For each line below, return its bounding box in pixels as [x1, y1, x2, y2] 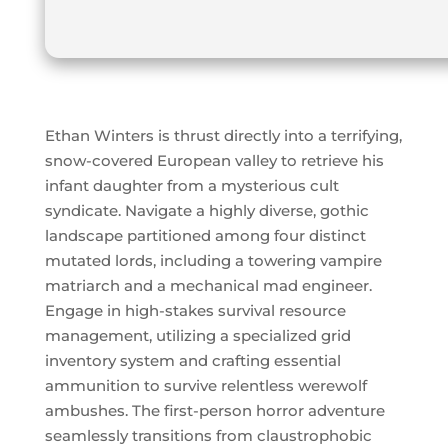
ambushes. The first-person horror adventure [44, 400, 385, 420]
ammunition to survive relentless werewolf [44, 375, 367, 395]
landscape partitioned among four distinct [44, 225, 366, 245]
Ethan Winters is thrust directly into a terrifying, [44, 125, 402, 145]
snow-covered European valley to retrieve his [44, 150, 384, 170]
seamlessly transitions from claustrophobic [44, 425, 372, 445]
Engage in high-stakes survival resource [44, 300, 346, 320]
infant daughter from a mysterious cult [44, 175, 339, 195]
